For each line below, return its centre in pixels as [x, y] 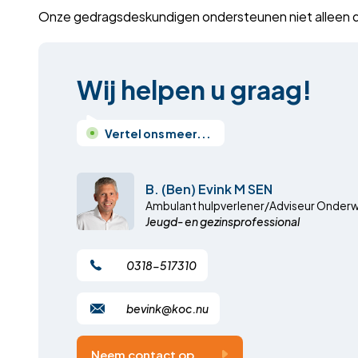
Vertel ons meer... [158, 133]
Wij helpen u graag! [194, 88]
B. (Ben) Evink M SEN [209, 188]
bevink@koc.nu [167, 308]
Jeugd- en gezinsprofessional [223, 221]
